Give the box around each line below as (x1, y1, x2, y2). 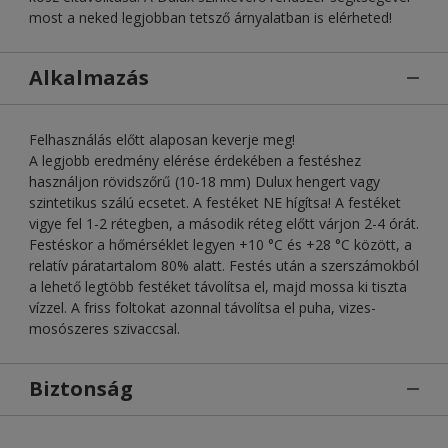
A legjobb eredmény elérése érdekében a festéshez (29, 150, 361, 170)
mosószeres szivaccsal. (29, 318, 180, 338)
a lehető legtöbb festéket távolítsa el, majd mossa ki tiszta (29, 276, 407, 296)
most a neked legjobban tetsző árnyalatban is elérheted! (29, 7, 392, 27)
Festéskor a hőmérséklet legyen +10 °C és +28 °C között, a (29, 234, 412, 254)
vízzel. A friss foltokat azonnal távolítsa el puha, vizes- (29, 297, 376, 317)
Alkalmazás (29, 63, 149, 91)
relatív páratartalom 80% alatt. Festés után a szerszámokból (29, 255, 419, 275)
